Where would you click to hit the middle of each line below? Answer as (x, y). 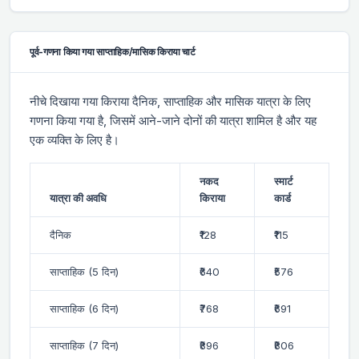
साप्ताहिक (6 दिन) (84, 308)
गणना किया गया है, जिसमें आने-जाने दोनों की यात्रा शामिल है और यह (173, 120)
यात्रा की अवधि (78, 198)
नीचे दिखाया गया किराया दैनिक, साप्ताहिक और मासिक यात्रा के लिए (170, 101)
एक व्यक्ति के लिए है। (75, 139)
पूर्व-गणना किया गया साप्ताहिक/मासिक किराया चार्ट (113, 51)
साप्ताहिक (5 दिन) (84, 271)
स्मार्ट (283, 181)
